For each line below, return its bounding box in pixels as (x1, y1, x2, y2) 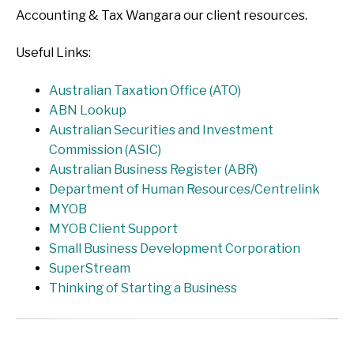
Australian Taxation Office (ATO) (48, 83, 241, 99)
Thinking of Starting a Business (48, 281, 237, 296)
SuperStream (48, 261, 130, 277)
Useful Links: (16, 45, 91, 61)
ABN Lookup (48, 103, 126, 119)
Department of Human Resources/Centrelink (48, 182, 320, 198)
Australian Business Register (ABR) (48, 162, 258, 178)
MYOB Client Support (48, 221, 178, 237)
